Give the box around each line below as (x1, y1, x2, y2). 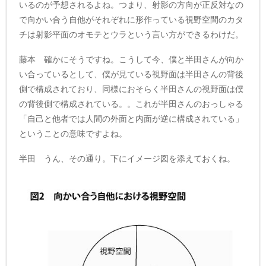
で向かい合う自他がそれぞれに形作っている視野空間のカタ (19, 15, 244, 25)
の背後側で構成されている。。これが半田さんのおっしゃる (19, 99, 244, 109)
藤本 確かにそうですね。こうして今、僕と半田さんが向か (19, 55, 244, 65)
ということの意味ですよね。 (19, 129, 128, 139)
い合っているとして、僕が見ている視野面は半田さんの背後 (19, 69, 244, 80)
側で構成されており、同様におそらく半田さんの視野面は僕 (19, 84, 244, 94)
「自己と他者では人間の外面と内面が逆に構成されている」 (19, 114, 244, 124)
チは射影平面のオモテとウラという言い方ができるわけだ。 (19, 30, 244, 40)
